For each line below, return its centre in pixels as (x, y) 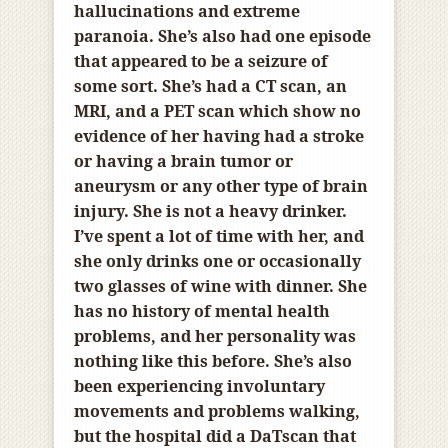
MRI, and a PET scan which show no (217, 111)
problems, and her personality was (215, 336)
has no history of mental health (202, 311)
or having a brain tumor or (183, 161)
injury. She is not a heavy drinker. (210, 211)
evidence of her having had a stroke (219, 136)
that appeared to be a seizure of (201, 61)
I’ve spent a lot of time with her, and (219, 236)
